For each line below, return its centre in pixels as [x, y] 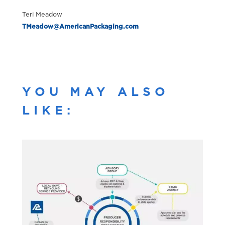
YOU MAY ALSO [96, 92]
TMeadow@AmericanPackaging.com [80, 26]
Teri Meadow [42, 14]
